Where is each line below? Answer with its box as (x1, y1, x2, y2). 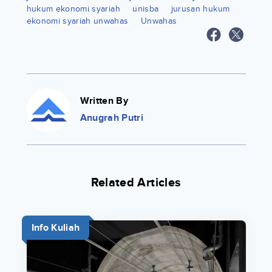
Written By (80, 95, 128, 107)
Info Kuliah (31, 222, 80, 234)
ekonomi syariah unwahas (26, 16, 129, 27)
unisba (132, 4, 159, 15)
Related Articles (90, 175, 182, 191)
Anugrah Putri (80, 112, 144, 124)
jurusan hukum (171, 4, 230, 15)
